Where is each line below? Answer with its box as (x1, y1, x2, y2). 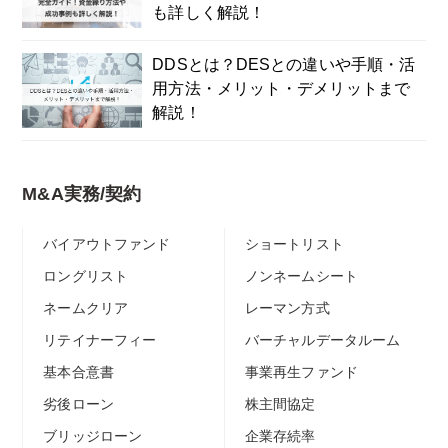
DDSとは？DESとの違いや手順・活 (152, 56, 416, 73)
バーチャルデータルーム (245, 332, 401, 348)
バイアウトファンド (43, 236, 171, 252)
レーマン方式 (245, 300, 330, 316)
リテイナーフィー (43, 332, 157, 348)
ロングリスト (43, 268, 128, 284)
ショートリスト (245, 236, 344, 252)
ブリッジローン (43, 428, 143, 444)
